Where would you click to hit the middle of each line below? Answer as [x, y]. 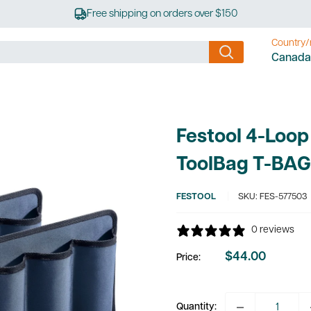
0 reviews [273, 230]
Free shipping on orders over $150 [162, 14]
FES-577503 [283, 197]
